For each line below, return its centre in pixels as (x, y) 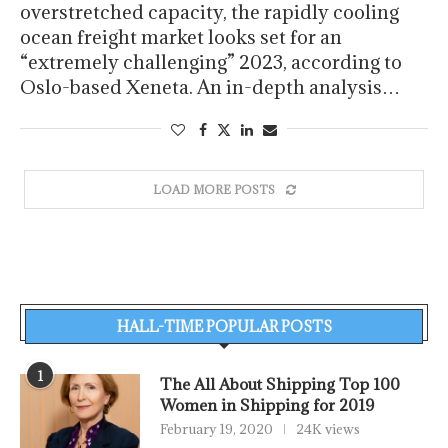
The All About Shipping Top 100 (280, 384)
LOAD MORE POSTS (213, 190)
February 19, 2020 (216, 429)
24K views (328, 429)
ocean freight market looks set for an (181, 37)
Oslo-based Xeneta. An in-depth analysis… (210, 87)
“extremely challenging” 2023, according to (211, 62)
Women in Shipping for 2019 (267, 405)
